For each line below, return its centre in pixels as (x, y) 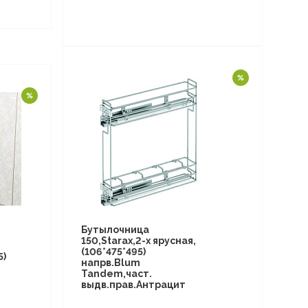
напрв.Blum (110, 263)
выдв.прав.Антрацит (133, 285)
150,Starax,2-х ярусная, (138, 241)
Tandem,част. (116, 274)
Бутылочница (115, 230)
